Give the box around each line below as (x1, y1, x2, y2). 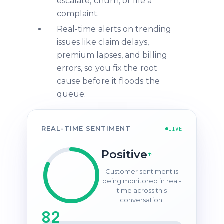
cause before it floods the (56, 76, 160, 86)
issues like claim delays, (56, 37, 149, 47)
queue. (56, 89, 86, 99)
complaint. (56, 9, 99, 19)
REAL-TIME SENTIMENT (41, 124, 131, 133)
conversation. (120, 195, 164, 204)
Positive (101, 147, 147, 161)
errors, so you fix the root (56, 63, 157, 73)
